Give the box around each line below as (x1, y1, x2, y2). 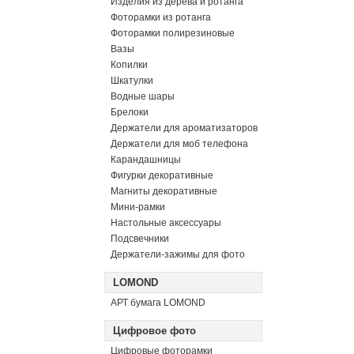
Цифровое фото (113, 325, 196, 337)
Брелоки (111, 107, 149, 118)
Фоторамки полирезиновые (111, 28, 235, 39)
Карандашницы (111, 154, 181, 165)
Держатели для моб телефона (111, 138, 248, 149)
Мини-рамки (111, 201, 165, 213)
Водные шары (111, 91, 175, 102)
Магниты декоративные (111, 186, 217, 197)
